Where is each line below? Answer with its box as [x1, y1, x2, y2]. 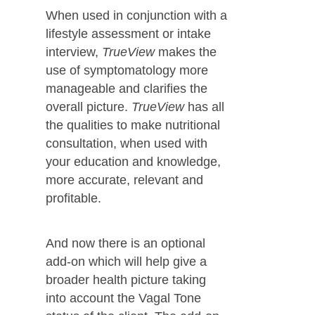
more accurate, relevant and [45, 173, 203, 187]
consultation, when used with [45, 136, 207, 150]
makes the [157, 45, 217, 59]
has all [187, 100, 224, 114]
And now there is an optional [45, 236, 205, 250]
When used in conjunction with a [45, 8, 227, 22]
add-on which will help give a [45, 255, 207, 269]
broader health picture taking [45, 273, 206, 287]
